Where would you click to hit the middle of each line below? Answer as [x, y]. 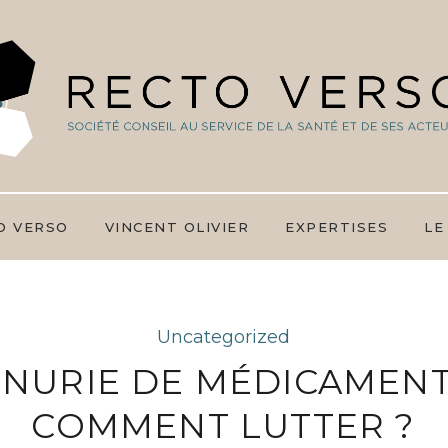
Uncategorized [223, 336]
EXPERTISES [336, 226]
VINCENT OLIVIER [176, 226]
